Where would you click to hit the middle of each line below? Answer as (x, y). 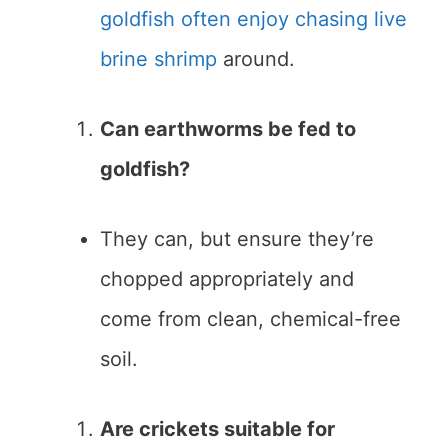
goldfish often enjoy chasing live (253, 19)
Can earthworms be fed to (228, 129)
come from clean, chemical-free (250, 319)
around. (256, 59)
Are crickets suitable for (217, 429)
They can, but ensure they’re (237, 239)
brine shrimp (158, 59)
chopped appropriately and (227, 279)
